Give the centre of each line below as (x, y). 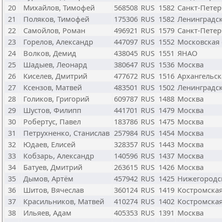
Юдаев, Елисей (49, 144)
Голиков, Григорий (56, 99)
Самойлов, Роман (54, 30)
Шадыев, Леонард (55, 64)
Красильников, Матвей (64, 201)
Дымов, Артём (48, 178)
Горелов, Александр (58, 42)
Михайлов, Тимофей (59, 7)
